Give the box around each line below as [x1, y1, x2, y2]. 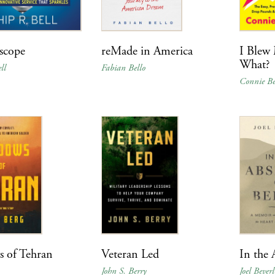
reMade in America [101, 43, 193, 59]
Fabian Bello [101, 61, 145, 74]
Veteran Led [101, 247, 159, 263]
